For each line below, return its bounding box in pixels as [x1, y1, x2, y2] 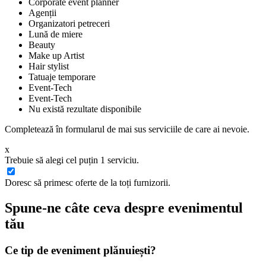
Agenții [28, 8, 56, 18]
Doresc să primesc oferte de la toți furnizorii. [5, 178, 170, 188]
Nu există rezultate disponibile [28, 104, 141, 115]
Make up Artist [28, 50, 84, 61]
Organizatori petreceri [28, 18, 110, 29]
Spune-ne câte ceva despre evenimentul [5, 200, 243, 216]
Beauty [28, 40, 55, 50]
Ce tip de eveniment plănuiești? [5, 244, 156, 257]
